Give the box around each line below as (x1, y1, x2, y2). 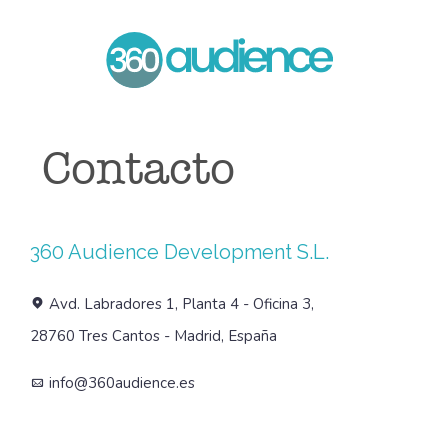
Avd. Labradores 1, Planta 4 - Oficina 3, (49, 294, 315, 315)
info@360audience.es (49, 373, 196, 394)
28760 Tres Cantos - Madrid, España (30, 326, 278, 347)
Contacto (42, 141, 236, 196)
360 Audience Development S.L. (30, 240, 330, 265)
